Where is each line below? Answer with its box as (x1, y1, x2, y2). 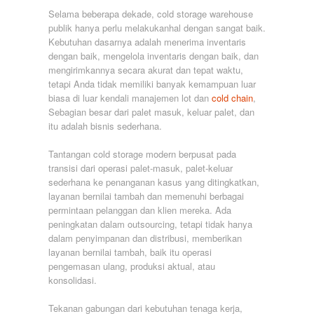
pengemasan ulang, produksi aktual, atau (48, 259, 215, 273)
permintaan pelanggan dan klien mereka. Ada (48, 203, 231, 217)
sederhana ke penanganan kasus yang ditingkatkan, (48, 175, 259, 189)
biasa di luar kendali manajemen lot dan (48, 90, 212, 104)
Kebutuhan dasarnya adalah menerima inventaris (48, 34, 246, 48)
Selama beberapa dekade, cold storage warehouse (48, 6, 253, 20)
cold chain (212, 90, 253, 104)
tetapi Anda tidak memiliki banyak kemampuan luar (48, 76, 256, 90)
